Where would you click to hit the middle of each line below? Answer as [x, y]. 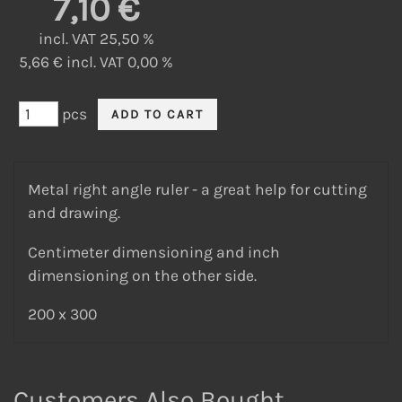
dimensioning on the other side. [142, 275]
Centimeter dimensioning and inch [154, 252]
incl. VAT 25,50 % [96, 38]
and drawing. [74, 213]
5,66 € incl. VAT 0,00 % [96, 61]
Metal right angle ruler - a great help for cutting [197, 190]
